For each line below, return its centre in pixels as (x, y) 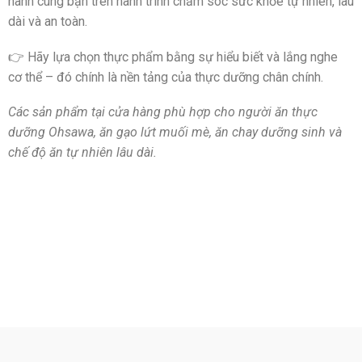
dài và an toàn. (48, 22)
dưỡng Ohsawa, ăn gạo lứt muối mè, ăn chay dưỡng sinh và (175, 133)
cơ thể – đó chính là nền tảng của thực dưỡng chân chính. (166, 77)
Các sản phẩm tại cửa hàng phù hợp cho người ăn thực (163, 112)
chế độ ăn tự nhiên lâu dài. (82, 153)
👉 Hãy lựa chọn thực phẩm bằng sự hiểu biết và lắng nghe (173, 57)
